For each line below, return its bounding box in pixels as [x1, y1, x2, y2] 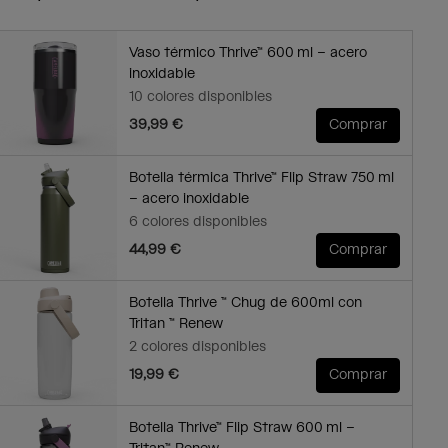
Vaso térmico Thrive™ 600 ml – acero [128, 44, 367, 63]
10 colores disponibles [128, 88, 272, 107]
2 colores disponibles [128, 338, 266, 357]
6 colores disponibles [128, 213, 267, 232]
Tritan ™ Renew [128, 315, 223, 334]
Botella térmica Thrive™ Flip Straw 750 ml [128, 169, 394, 188]
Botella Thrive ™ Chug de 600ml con [128, 294, 362, 313]
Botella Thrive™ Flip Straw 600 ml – [128, 419, 355, 438]
